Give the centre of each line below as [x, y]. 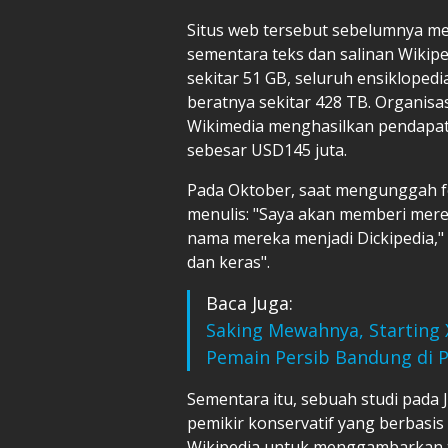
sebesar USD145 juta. [267, 149]
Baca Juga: [249, 302]
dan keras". [228, 261]
